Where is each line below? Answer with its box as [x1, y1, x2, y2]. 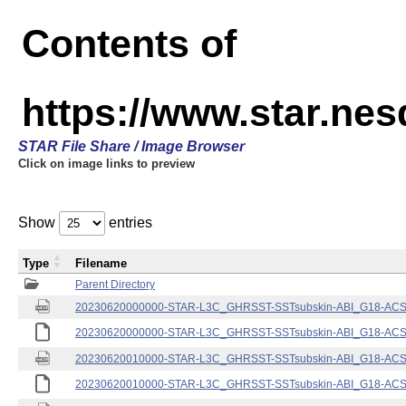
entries [105, 215, 152, 230]
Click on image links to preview [18, 157, 195, 170]
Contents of [22, 22, 237, 65]
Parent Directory [75, 278, 155, 291]
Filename [75, 256, 127, 270]
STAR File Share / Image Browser [18, 139, 245, 154]
